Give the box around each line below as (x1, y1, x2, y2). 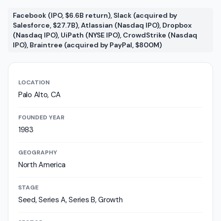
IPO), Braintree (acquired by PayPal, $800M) (13, 40, 162, 49)
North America (18, 160, 66, 170)
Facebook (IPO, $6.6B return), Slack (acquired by (13, 11, 177, 20)
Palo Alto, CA (18, 90, 61, 100)
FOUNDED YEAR (18, 113, 65, 121)
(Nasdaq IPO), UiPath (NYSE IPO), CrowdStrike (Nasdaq (13, 31, 197, 39)
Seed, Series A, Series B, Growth (18, 195, 123, 205)
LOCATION (18, 78, 50, 86)
